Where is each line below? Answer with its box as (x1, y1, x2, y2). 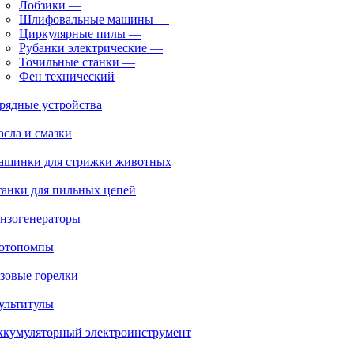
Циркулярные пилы (19, 27, 126, 40)
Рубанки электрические (19, 41, 147, 55)
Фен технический (19, 70, 115, 83)
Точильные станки (19, 55, 119, 69)
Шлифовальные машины (19, 13, 153, 26)
